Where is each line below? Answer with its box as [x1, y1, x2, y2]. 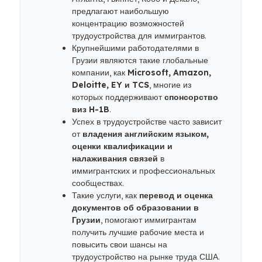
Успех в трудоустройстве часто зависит [72, 116, 222, 127]
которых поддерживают [72, 92, 164, 102]
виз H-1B [72, 104, 109, 115]
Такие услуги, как [72, 190, 139, 201]
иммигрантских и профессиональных [72, 166, 215, 176]
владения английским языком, [82, 129, 209, 139]
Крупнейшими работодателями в [72, 43, 199, 53]
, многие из [149, 80, 191, 90]
